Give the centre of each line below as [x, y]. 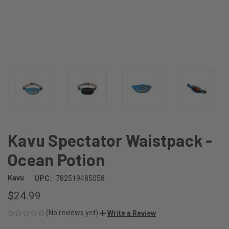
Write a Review [132, 213]
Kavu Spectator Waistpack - [110, 140]
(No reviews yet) [72, 212]
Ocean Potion [56, 159]
